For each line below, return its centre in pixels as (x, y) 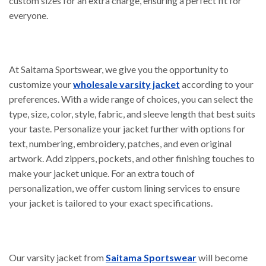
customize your (41, 84)
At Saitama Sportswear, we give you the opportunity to (119, 69)
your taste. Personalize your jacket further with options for (127, 129)
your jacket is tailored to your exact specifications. (111, 203)
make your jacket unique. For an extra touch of (102, 173)
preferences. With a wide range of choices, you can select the (131, 99)
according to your (217, 84)
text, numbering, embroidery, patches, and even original (120, 144)
